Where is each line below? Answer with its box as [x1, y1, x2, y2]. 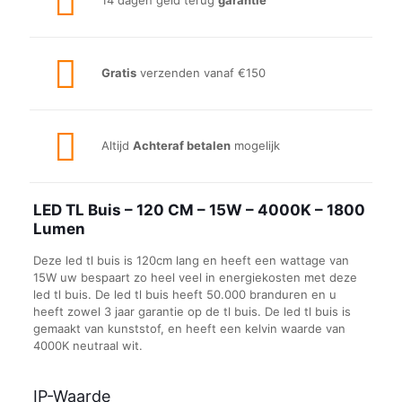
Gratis [101, 66, 136, 80]
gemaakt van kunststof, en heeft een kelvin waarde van [32, 321, 345, 336]
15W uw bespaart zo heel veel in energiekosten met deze [32, 270, 357, 284]
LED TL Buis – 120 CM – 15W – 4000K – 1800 [32, 201, 365, 219]
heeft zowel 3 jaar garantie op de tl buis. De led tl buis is [32, 304, 351, 319]
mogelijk [231, 138, 280, 153]
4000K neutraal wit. [32, 338, 143, 353]
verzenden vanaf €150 [136, 66, 266, 80]
